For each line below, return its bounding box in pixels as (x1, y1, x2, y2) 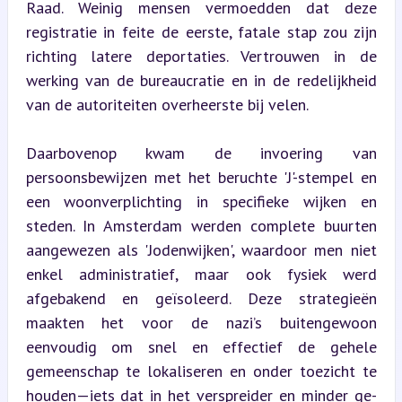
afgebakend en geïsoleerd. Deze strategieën (25, 287, 377, 309)
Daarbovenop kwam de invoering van (25, 142, 377, 163)
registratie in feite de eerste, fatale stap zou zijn (25, 21, 377, 42)
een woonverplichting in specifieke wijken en (25, 190, 377, 212)
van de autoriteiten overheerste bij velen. (25, 93, 309, 115)
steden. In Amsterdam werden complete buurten (25, 214, 377, 236)
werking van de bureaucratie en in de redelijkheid (25, 69, 377, 91)
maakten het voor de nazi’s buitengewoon (25, 311, 377, 333)
